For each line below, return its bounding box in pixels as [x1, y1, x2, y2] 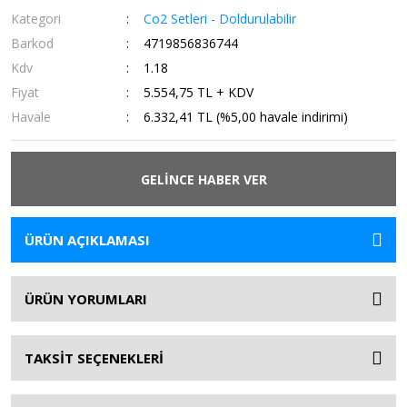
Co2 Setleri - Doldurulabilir [144, 10, 297, 27]
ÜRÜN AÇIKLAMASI [25, 231, 150, 249]
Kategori [11, 10, 61, 27]
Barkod [11, 35, 54, 52]
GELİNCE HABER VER [140, 170, 267, 188]
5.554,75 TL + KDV [144, 84, 254, 101]
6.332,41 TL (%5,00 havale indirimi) [144, 108, 349, 125]
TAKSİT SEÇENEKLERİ [25, 349, 164, 367]
